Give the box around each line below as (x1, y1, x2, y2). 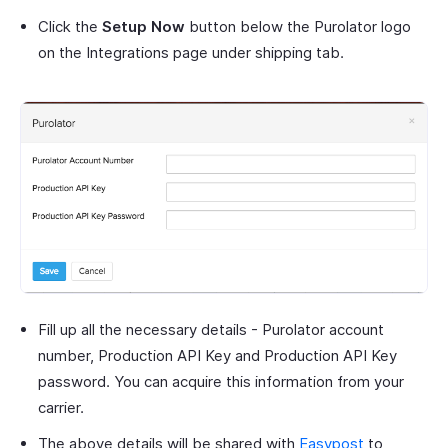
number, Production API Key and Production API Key (38, 345, 397, 365)
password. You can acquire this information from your (38, 371, 404, 391)
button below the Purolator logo (185, 16, 411, 36)
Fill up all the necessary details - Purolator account (38, 319, 384, 339)
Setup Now (102, 16, 185, 36)
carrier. (38, 397, 84, 417)
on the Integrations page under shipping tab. (38, 42, 344, 62)
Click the (38, 16, 102, 36)
